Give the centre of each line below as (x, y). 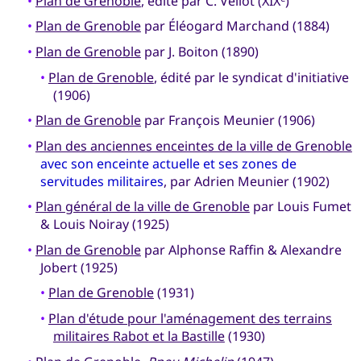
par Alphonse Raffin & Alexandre (241, 249)
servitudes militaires (102, 181)
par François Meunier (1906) (228, 120)
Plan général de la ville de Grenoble (142, 207)
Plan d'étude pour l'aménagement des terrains (190, 319)
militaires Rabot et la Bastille (139, 336)
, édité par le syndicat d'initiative (251, 77)
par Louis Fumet (300, 207)
